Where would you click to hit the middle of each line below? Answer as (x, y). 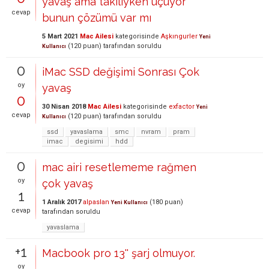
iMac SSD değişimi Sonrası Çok (121, 72)
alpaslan (96, 202)
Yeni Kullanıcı (129, 202)
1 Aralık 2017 (62, 202)
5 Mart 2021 (60, 36)
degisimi (89, 141)
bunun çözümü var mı (97, 18)
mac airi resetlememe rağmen (119, 167)
